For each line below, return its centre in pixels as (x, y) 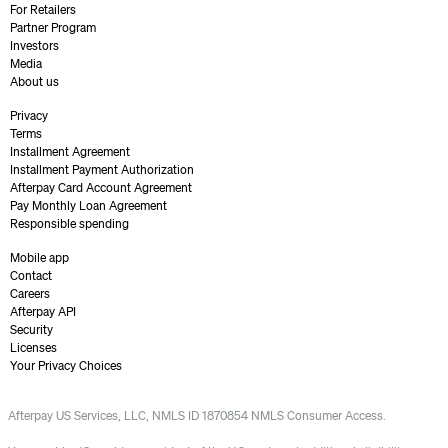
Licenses (33, 347)
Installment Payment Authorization (102, 169)
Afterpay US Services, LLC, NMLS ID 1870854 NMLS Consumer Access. (197, 415)
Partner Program (53, 27)
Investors (34, 45)
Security (31, 329)
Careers (30, 293)
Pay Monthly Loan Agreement (88, 205)
